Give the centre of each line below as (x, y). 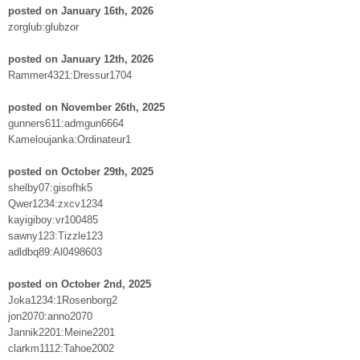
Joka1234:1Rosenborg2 (63, 300)
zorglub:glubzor (43, 27)
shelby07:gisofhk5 (50, 187)
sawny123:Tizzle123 (55, 235)
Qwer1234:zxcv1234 (55, 203)
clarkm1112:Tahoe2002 (61, 348)
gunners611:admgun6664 (66, 123)
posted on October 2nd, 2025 (80, 284)
